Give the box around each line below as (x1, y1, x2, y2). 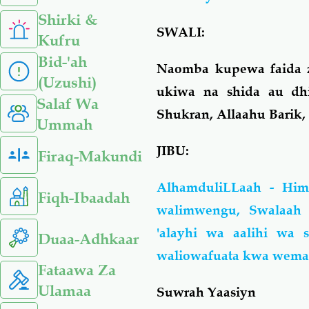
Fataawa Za (38, 261, 116, 279)
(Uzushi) (38, 73, 97, 92)
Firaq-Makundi (38, 146, 142, 166)
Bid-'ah (38, 52, 87, 71)
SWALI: (157, 23, 206, 40)
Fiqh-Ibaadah (38, 188, 130, 207)
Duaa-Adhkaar (38, 229, 139, 248)
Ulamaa (38, 281, 91, 300)
